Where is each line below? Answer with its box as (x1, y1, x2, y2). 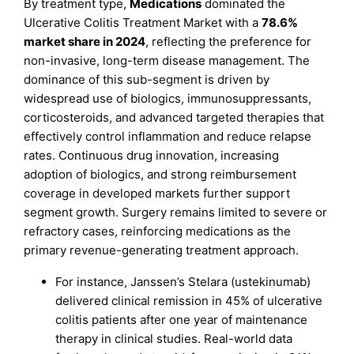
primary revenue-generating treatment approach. (24, 243, 299, 258)
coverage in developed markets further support (24, 186, 291, 201)
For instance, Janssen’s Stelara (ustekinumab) (55, 273, 311, 289)
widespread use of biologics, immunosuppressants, (24, 91, 312, 107)
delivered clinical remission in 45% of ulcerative (55, 292, 323, 308)
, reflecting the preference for (145, 34, 312, 50)
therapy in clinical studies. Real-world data (55, 330, 293, 346)
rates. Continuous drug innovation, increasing (24, 148, 280, 164)
